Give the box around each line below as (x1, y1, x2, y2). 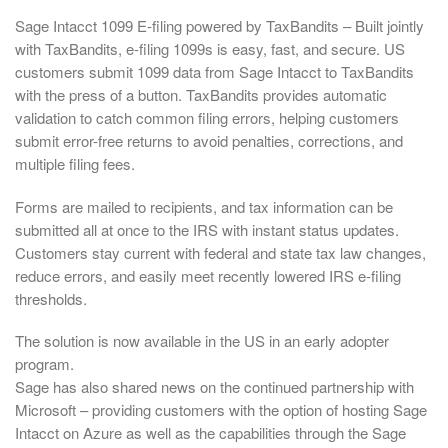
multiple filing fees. (15, 153, 135, 175)
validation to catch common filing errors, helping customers (15, 107, 399, 129)
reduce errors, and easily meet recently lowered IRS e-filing (15, 264, 401, 286)
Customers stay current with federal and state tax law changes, (15, 241, 426, 263)
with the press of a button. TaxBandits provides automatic (15, 84, 387, 106)
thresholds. (15, 287, 87, 309)
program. (15, 353, 74, 375)
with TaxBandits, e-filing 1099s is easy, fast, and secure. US (15, 38, 405, 60)
